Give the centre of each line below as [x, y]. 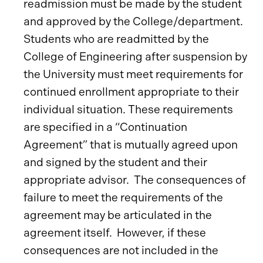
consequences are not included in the [121, 250]
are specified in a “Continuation [105, 127]
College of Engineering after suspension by [135, 57]
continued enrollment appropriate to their [131, 92]
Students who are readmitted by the [116, 39]
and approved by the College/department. [134, 21]
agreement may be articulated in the [118, 215]
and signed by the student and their [115, 162]
